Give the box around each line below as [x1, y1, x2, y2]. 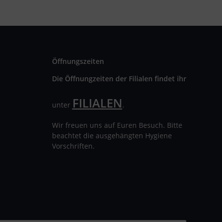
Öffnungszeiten [52, 56, 104, 66]
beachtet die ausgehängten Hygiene [52, 131, 172, 141]
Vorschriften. [52, 141, 95, 151]
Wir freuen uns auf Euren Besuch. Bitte [52, 120, 182, 130]
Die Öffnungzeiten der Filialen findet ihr [52, 74, 188, 84]
